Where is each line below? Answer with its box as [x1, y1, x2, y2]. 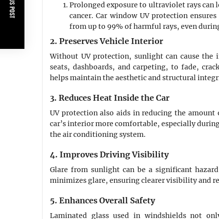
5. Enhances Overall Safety [50, 196, 155, 206]
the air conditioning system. [50, 130, 146, 139]
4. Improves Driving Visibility [50, 150, 169, 160]
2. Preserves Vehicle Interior [50, 36, 163, 46]
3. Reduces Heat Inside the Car [50, 93, 170, 103]
